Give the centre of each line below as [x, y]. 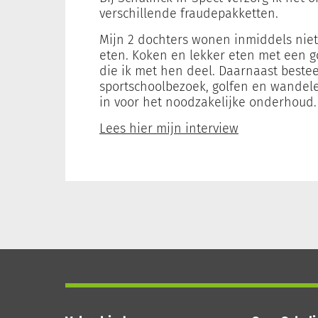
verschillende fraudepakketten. [189, 13]
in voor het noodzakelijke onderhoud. [208, 102]
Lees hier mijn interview [169, 128]
